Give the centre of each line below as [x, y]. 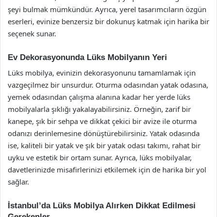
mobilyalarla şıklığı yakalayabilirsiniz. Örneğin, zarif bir [99, 109]
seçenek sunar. [32, 33]
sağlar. [18, 182]
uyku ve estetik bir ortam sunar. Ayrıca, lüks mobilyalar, [100, 157]
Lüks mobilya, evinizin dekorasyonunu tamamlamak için [102, 73]
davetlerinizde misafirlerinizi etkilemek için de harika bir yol [107, 170]
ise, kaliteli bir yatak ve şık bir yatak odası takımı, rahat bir [104, 145]
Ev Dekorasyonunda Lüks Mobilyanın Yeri [87, 57]
